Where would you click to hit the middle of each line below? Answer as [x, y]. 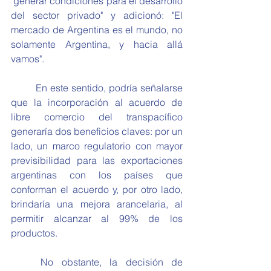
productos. [34, 233]
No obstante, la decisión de [26, 262]
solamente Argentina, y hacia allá [97, 44]
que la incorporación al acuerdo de [97, 102]
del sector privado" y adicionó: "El [97, 15]
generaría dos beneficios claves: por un [97, 131]
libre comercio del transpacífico [97, 117]
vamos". [28, 59]
